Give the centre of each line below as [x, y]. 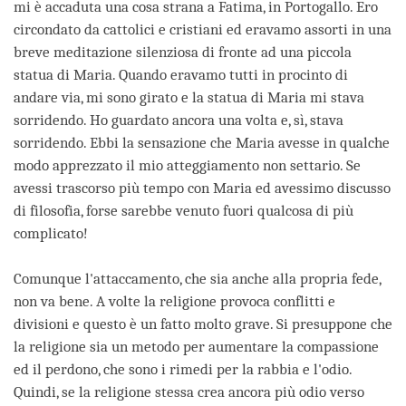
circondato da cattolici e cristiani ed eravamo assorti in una [203, 30]
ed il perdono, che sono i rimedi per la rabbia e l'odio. [183, 370]
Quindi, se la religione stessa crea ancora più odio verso [189, 392]
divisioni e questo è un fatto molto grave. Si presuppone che [203, 324]
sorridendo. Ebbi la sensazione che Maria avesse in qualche [202, 143]
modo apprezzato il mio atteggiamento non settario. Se [187, 166]
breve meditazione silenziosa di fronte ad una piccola [183, 53]
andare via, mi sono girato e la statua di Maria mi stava [189, 98]
